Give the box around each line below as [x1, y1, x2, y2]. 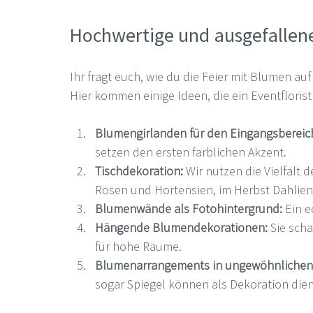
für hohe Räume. [95, 238, 182, 254]
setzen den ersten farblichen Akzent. [95, 144, 286, 160]
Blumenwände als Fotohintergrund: [95, 201, 282, 217]
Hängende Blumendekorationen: [95, 219, 268, 235]
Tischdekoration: [95, 163, 183, 179]
